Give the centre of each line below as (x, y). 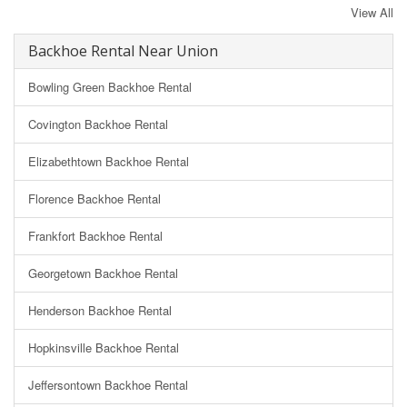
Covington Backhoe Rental (98, 124)
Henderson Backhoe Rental (100, 310)
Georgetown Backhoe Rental (103, 273)
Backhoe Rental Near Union (123, 50)
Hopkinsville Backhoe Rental (104, 347)
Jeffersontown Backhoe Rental (108, 384)
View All (372, 12)
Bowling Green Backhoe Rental (110, 86)
